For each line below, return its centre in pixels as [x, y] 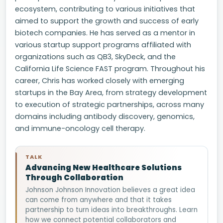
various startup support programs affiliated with [103, 45]
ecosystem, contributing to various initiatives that [105, 9]
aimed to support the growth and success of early [107, 21]
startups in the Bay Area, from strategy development [111, 93]
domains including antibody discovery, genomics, [105, 116]
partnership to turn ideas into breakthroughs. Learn [111, 210]
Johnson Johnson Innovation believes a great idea [110, 190]
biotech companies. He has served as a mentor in [105, 33]
